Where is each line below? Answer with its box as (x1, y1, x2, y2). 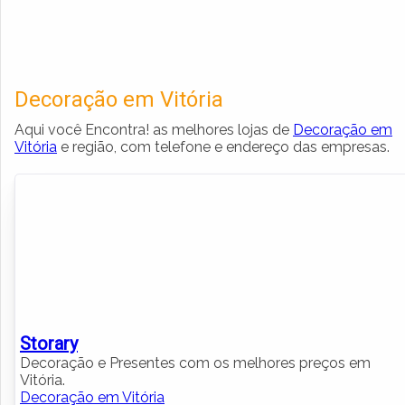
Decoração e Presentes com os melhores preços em (20, 353, 371, 372)
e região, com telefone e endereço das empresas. (57, 137, 390, 155)
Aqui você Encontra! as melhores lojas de (14, 120, 293, 138)
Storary (20, 332, 78, 354)
